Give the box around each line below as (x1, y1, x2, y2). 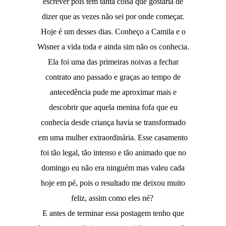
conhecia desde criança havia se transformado (40, 118, 186, 127)
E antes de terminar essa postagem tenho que (42, 209, 184, 218)
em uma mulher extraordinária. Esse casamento (38, 133, 188, 142)
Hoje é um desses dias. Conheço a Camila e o (40, 27, 186, 36)
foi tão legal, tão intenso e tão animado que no (40, 148, 186, 157)
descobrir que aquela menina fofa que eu (48, 103, 178, 112)
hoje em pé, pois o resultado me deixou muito (41, 179, 185, 188)
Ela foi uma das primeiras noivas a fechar (47, 58, 179, 67)
